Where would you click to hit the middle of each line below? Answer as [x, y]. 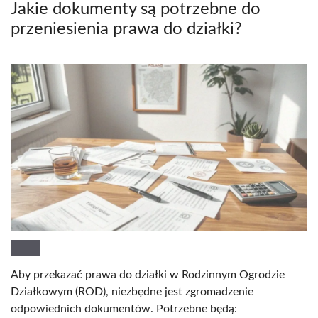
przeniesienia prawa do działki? [126, 29]
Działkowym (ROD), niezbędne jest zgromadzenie [132, 291]
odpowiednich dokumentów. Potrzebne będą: [124, 308]
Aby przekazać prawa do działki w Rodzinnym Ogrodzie [148, 274]
